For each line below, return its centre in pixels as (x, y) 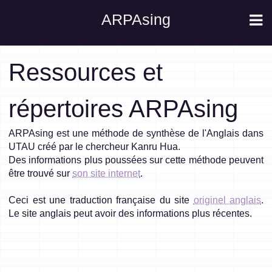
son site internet (106, 173)
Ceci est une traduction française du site (101, 200)
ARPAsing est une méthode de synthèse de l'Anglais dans (136, 133)
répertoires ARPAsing (123, 109)
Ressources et (86, 72)
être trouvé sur (40, 173)
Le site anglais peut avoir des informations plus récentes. (130, 213)
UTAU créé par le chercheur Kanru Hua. (94, 147)
